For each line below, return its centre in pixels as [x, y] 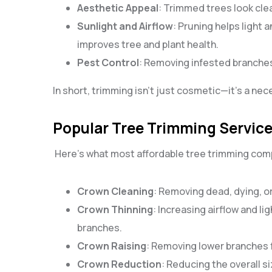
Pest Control [108, 63]
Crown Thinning [115, 210]
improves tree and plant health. [148, 45]
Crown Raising [112, 246]
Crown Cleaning [115, 192]
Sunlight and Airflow [125, 26]
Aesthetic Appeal [118, 8]
